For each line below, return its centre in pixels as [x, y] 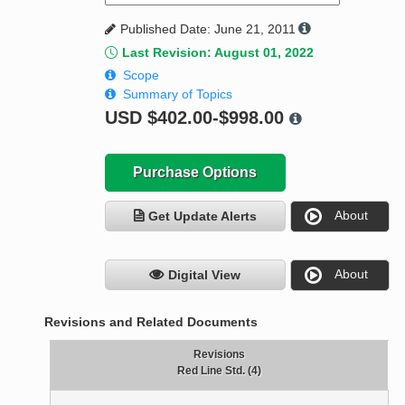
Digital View [205, 275]
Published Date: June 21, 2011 [207, 29]
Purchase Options [195, 173]
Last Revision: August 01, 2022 [217, 53]
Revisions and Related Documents [151, 322]
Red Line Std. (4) [219, 371]
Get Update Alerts [202, 217]
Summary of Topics [177, 94]
